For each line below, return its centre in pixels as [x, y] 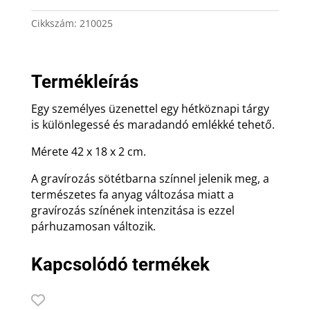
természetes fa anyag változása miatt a [132, 195]
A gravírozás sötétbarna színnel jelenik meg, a [150, 179]
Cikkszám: [55, 24]
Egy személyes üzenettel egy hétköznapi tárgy [150, 109]
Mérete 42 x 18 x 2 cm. [88, 152]
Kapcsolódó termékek [120, 265]
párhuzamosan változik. [93, 227]
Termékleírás [84, 82]
